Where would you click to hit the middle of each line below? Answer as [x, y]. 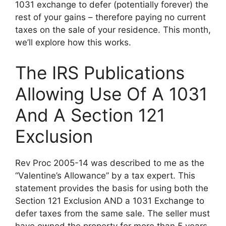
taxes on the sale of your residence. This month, [113, 30]
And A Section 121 [90, 115]
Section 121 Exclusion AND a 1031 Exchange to [110, 201]
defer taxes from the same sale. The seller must [112, 213]
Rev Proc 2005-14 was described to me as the [110, 163]
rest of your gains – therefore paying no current [110, 17]
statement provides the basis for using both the [112, 188]
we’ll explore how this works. [73, 42]
